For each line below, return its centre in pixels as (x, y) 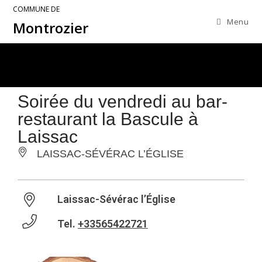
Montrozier (51, 28)
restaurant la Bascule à (108, 119)
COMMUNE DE (37, 9)
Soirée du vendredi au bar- (123, 101)
